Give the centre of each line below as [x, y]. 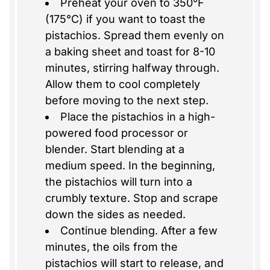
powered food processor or [116, 133]
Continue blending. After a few [139, 231]
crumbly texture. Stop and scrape [131, 198]
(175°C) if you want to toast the [125, 19]
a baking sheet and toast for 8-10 [130, 52]
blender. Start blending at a [115, 149]
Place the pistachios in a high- [137, 117]
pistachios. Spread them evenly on [134, 36]
